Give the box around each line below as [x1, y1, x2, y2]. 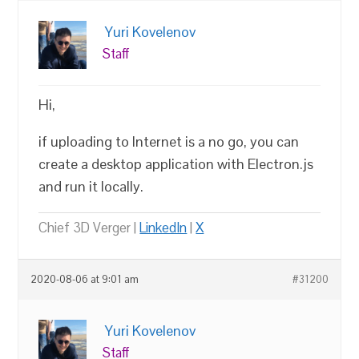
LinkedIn [139, 219, 188, 236]
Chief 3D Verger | [38, 219, 140, 236]
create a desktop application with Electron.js [38, 155, 314, 173]
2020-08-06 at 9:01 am [30, 273, 139, 286]
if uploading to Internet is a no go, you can [38, 132, 300, 151]
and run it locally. [38, 177, 144, 196]
